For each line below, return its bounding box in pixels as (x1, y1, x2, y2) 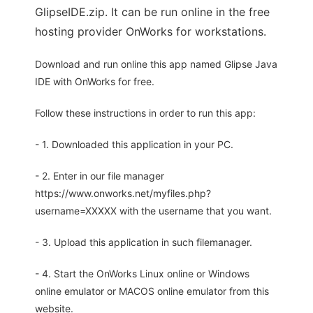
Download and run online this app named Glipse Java (35, 58, 277, 70)
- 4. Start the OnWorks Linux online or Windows (35, 268, 249, 279)
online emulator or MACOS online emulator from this (35, 285, 269, 297)
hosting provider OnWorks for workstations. (35, 24, 266, 38)
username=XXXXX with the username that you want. (35, 205, 272, 217)
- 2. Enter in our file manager (35, 170, 164, 182)
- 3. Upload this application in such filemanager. (35, 236, 252, 248)
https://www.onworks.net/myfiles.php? (35, 187, 211, 199)
